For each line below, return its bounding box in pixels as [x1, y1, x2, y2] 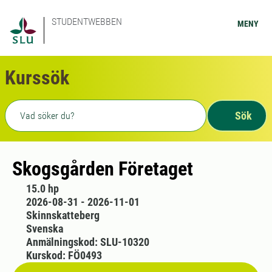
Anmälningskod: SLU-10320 [25, 236, 149, 248]
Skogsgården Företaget [12, 157, 193, 180]
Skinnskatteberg [25, 209, 100, 222]
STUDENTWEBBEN [52, 16, 122, 27]
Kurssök [5, 66, 69, 89]
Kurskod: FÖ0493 [25, 249, 102, 262]
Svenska [25, 222, 63, 235]
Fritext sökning [4, 101, 78, 113]
